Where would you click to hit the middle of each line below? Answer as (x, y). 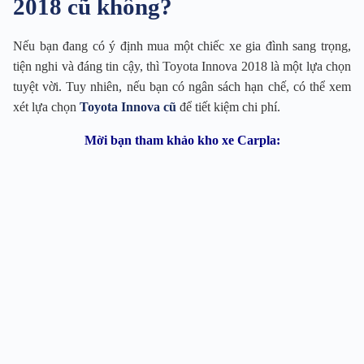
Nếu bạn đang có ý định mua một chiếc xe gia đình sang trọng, (182, 46)
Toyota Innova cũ (128, 107)
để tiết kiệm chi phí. (228, 107)
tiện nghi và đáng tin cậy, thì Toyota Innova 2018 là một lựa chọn (182, 67)
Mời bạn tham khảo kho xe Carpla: (182, 141)
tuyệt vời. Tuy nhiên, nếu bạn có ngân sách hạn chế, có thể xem (182, 87)
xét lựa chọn (46, 107)
